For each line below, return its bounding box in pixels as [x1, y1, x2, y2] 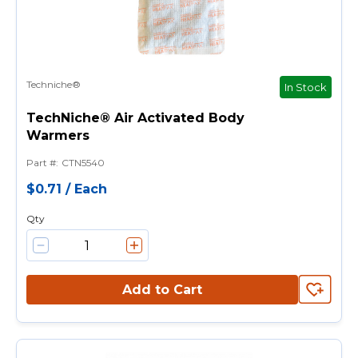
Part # [26, 157, 56, 169]
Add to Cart [122, 281, 202, 297]
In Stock [284, 80, 327, 93]
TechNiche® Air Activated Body [26, 110, 245, 125]
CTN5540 [61, 157, 105, 169]
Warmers [26, 128, 89, 143]
